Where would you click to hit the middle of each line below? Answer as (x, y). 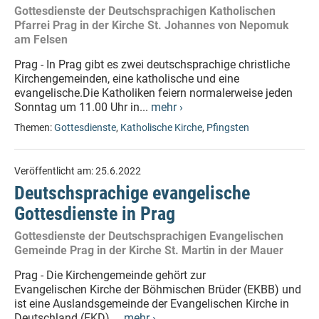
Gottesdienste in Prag (95, 214)
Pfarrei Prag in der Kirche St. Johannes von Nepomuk (152, 25)
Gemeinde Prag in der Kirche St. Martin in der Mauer (149, 250)
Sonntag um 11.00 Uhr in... (83, 107)
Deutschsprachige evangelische (132, 193)
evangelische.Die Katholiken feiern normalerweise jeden (153, 93)
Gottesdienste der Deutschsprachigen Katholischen (145, 11)
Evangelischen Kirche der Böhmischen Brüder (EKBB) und (158, 289)
